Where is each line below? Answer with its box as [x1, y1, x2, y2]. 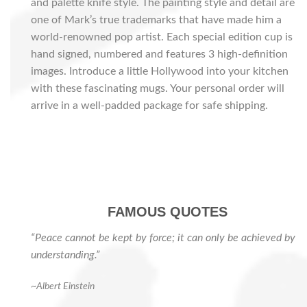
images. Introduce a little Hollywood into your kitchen [31, 65, 288, 77]
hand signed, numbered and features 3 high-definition [31, 48, 288, 60]
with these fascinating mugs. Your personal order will [31, 82, 284, 94]
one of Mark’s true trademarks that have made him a [31, 14, 282, 25]
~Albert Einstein [31, 281, 95, 292]
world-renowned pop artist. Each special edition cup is [31, 31, 293, 42]
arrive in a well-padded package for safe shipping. [31, 99, 268, 111]
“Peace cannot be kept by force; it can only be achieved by [31, 232, 295, 243]
